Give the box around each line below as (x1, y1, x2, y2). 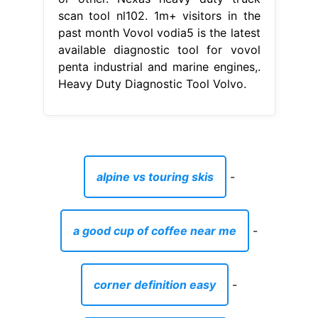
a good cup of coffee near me (73, 223, 236, 238)
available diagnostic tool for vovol (57, 42, 261, 57)
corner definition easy (94, 277, 216, 292)
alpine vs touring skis (96, 169, 214, 184)
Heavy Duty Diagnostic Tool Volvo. (57, 76, 246, 91)
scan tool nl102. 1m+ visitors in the (57, 8, 261, 23)
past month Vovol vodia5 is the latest (57, 25, 261, 40)
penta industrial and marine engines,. (57, 59, 261, 74)
